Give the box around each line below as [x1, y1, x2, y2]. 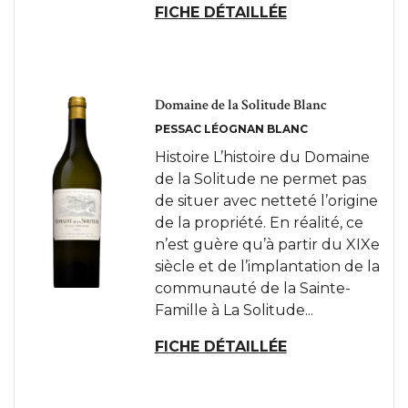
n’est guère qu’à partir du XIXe [154, 236, 380, 253]
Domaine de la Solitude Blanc [154, 96, 327, 115]
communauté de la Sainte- [154, 280, 351, 297]
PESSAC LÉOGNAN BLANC [154, 122, 308, 136]
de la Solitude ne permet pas [154, 170, 366, 188]
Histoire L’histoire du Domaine [154, 148, 370, 166]
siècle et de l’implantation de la [154, 258, 380, 275]
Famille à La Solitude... [154, 301, 313, 319]
